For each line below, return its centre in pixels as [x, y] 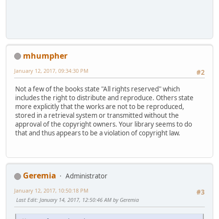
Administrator [87, 176]
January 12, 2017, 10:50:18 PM [51, 191]
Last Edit [26, 200]
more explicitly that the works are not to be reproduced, [100, 106]
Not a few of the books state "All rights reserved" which [98, 89]
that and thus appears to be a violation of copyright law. [98, 133]
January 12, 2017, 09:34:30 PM [51, 70]
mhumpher [45, 55]
